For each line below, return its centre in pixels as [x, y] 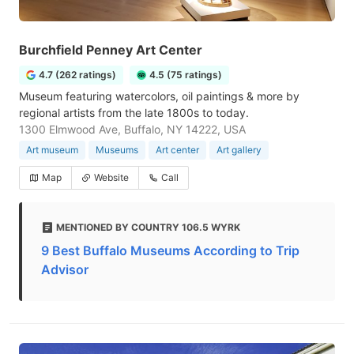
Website [111, 177]
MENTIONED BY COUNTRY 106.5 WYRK [148, 227]
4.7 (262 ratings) [77, 75]
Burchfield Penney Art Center [111, 50]
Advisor [65, 269]
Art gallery [239, 150]
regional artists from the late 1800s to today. [134, 113]
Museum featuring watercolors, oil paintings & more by [159, 96]
